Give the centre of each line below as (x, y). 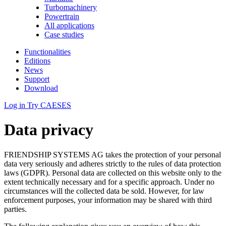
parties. (15, 209)
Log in (16, 105)
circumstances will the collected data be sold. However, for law (104, 191)
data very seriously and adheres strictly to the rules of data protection (112, 163)
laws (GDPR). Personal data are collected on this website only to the (113, 173)
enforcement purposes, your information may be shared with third (108, 200)
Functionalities (47, 51)
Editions (37, 61)
